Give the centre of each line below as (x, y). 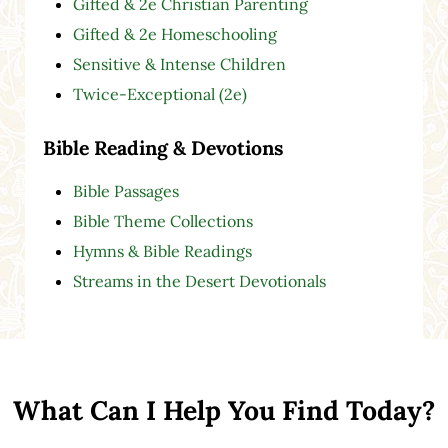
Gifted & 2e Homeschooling (174, 34)
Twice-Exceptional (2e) (159, 94)
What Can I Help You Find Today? (224, 410)
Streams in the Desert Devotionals (199, 281)
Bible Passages (125, 191)
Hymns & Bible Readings (162, 251)
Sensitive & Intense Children (179, 64)
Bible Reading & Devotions (162, 147)
